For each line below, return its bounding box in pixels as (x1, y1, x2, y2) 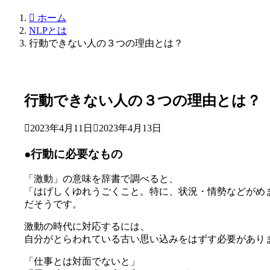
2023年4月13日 (99, 122, 162, 133)
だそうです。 (24, 199, 82, 210)
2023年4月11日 (30, 122, 93, 133)
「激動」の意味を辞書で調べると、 (24, 174, 178, 184)
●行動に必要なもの (24, 147, 122, 160)
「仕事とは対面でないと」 (24, 256, 140, 267)
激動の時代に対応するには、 (24, 221, 149, 232)
